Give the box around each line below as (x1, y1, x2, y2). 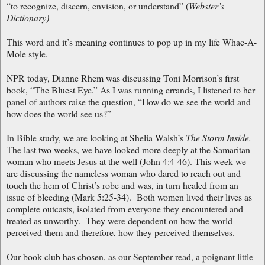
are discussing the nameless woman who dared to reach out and (7, 166, 241, 179)
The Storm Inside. (186, 131, 251, 144)
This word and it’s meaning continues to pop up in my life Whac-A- (7, 35, 257, 48)
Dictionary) (7, 11, 49, 24)
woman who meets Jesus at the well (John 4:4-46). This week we (7, 154, 246, 167)
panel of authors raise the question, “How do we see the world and (7, 95, 251, 108)
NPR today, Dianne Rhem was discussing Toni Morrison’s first (7, 71, 239, 84)
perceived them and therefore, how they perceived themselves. (7, 225, 235, 238)
